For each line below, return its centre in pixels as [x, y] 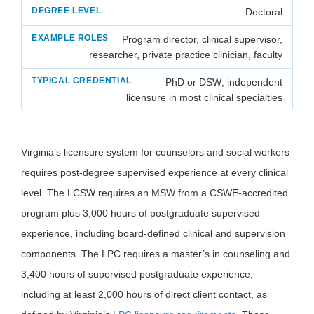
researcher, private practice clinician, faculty [186, 55]
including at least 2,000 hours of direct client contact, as [144, 295]
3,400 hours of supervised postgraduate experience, [137, 274]
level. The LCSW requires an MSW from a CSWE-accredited [155, 193]
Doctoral [264, 12]
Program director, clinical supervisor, [202, 40]
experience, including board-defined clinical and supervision [153, 234]
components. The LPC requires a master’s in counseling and [156, 254]
